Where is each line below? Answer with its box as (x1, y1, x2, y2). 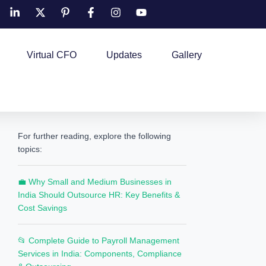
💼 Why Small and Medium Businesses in (18, 177, 172, 186)
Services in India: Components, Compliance (18, 249, 182, 258)
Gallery (171, 50, 202, 60)
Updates (106, 50, 142, 60)
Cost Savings (18, 203, 68, 213)
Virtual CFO (26, 50, 77, 60)
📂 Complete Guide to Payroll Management (18, 236, 180, 245)
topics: (18, 144, 43, 154)
